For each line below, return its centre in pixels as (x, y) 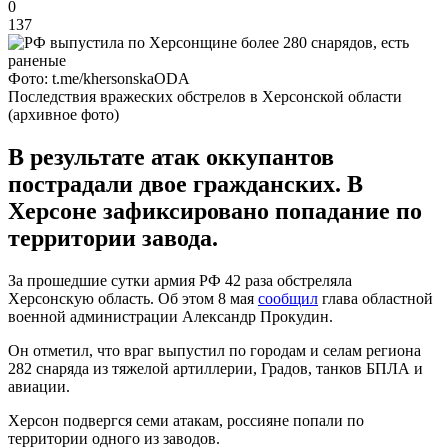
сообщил (288, 298)
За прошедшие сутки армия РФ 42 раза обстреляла (180, 280)
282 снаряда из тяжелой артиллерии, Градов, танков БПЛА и (215, 368)
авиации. (39, 386)
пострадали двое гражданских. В (185, 183)
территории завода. (113, 237)
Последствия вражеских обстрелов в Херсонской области (205, 96)
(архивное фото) (63, 114)
